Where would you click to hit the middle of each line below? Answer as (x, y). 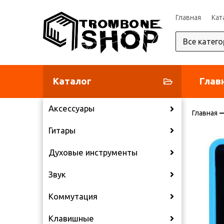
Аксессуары (72, 109)
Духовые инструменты (93, 152)
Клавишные (71, 218)
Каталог (72, 81)
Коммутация (73, 196)
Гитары (62, 130)
